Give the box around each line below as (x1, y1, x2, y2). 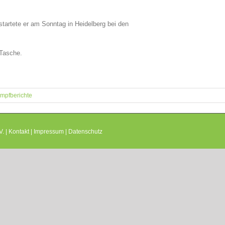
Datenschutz (68, 128, 102, 135)
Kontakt (9, 128, 29, 135)
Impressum (34, 128, 64, 135)
